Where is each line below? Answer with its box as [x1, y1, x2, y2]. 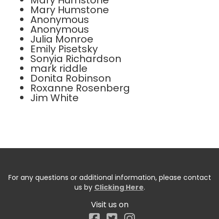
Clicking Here [94, 182, 144, 193]
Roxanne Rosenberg [30, 81, 130, 95]
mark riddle [30, 62, 88, 76]
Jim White [30, 91, 79, 105]
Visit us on [90, 199, 129, 211]
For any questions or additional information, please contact [8, 173, 211, 183]
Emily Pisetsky [30, 42, 98, 56]
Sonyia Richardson [30, 52, 121, 66]
